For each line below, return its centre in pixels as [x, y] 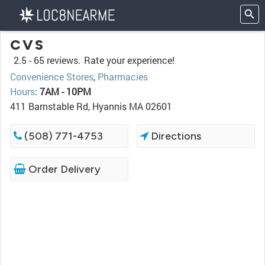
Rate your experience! [129, 60]
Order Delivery [63, 169]
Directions [175, 136]
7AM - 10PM [65, 91]
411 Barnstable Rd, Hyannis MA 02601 [91, 106]
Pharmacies [123, 77]
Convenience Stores [52, 77]
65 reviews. [57, 60]
